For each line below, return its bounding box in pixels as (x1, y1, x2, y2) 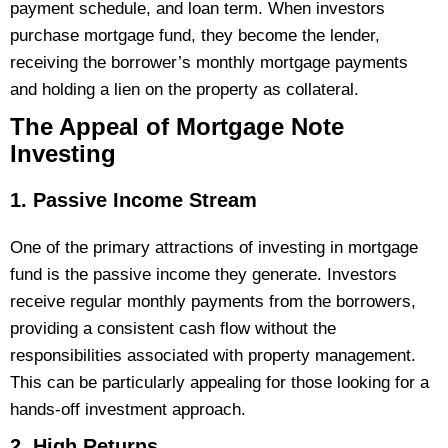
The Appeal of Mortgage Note (10, 113, 344, 141)
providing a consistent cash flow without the (10, 319, 336, 339)
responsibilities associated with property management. (10, 346, 416, 366)
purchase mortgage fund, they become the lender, (10, 26, 380, 46)
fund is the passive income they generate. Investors (10, 265, 397, 285)
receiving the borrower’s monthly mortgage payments (10, 53, 408, 73)
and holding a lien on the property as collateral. (10, 80, 359, 100)
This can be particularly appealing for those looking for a (10, 373, 429, 393)
